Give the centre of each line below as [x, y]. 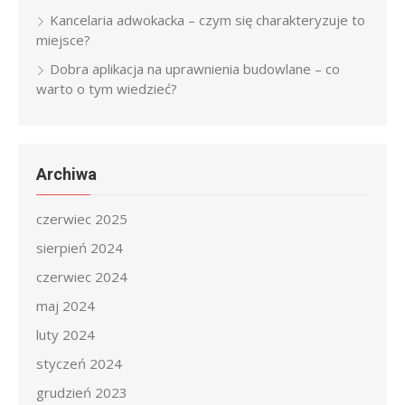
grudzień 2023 [82, 392]
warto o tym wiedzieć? [107, 89]
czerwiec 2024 [82, 277]
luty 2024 [66, 334]
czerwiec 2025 [82, 219]
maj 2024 [66, 306]
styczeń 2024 [79, 363]
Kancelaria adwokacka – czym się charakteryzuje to [207, 20]
